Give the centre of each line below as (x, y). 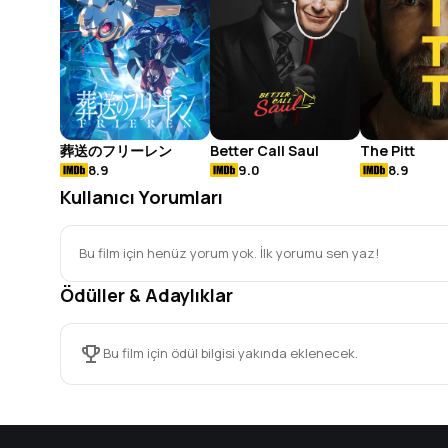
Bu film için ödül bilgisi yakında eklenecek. (230, 353)
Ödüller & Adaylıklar (146, 294)
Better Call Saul (264, 150)
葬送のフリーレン (116, 150)
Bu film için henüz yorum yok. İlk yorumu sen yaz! (229, 252)
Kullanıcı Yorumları (141, 196)
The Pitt (387, 150)
